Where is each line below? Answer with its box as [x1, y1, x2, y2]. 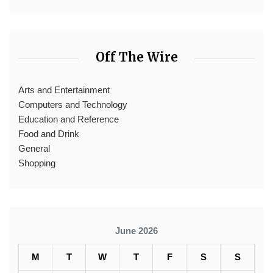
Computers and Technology [18, 99, 127, 110]
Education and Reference [18, 114, 119, 124]
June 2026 [115, 225, 158, 236]
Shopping [18, 158, 55, 168]
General [18, 143, 50, 154]
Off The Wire [95, 49, 178, 65]
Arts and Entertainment [18, 85, 110, 95]
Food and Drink [18, 129, 79, 139]
